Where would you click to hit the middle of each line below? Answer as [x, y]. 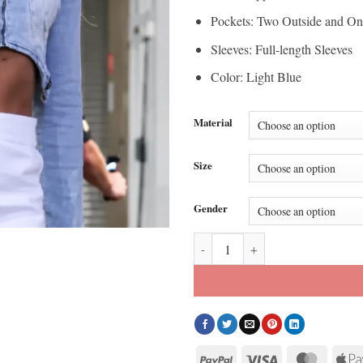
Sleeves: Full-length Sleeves [281, 49]
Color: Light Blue [256, 77]
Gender [211, 209]
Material [213, 123]
